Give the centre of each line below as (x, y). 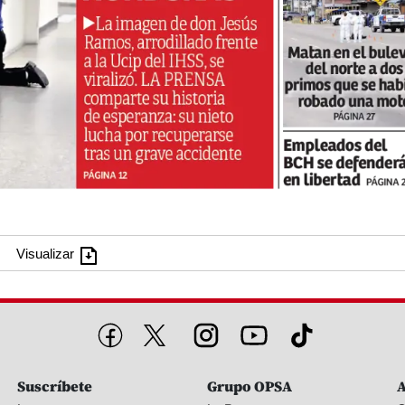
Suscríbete (55, 386)
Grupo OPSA (250, 386)
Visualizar (47, 254)
